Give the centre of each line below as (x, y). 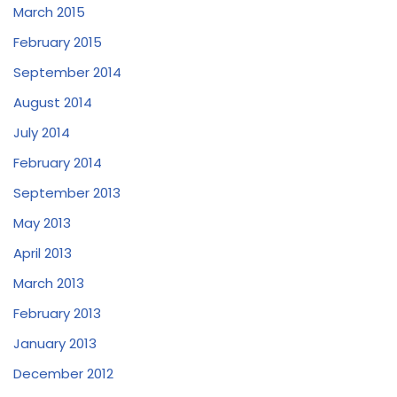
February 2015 (58, 43)
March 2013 (49, 284)
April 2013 (43, 253)
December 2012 (63, 374)
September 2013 (67, 193)
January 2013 (55, 344)
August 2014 (53, 103)
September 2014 (67, 73)
